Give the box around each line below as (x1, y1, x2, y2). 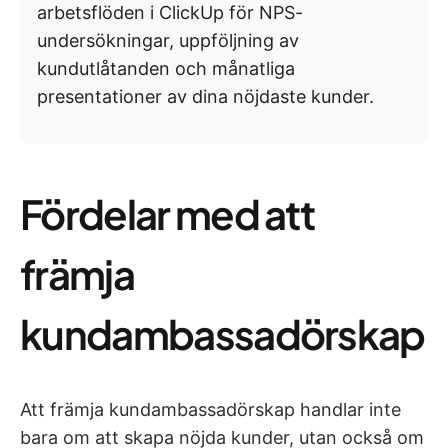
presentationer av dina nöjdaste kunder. (37, 86, 374, 107)
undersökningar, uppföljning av (37, 30, 299, 51)
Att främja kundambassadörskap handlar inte (20, 399, 401, 420)
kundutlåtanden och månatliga (37, 58, 295, 79)
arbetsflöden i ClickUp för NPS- (37, 2, 303, 23)
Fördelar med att (20, 188, 315, 239)
